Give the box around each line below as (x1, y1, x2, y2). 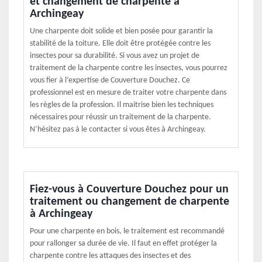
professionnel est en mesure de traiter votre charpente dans (30, 88, 226, 97)
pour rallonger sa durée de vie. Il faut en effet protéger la (30, 239, 217, 248)
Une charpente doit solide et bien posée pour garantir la (30, 27, 213, 36)
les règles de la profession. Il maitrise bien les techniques (30, 101, 213, 109)
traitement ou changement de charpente (30, 196, 229, 208)
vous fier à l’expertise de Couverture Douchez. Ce (30, 76, 190, 85)
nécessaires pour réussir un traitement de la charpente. (30, 113, 211, 122)
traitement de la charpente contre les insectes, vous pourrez (30, 64, 227, 73)
